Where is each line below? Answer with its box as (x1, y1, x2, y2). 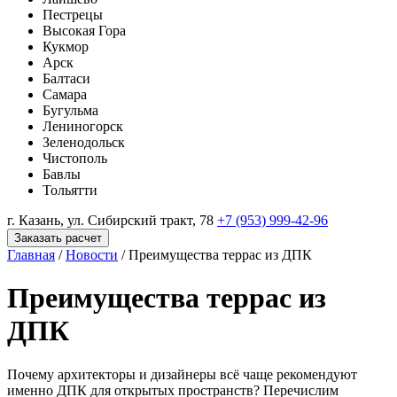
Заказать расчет (14, 231, 102, 245)
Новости (66, 247, 118, 262)
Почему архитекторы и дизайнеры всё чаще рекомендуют (7, 366, 357, 382)
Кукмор (43, 39, 89, 54)
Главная (7, 247, 55, 262)
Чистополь (43, 151, 107, 166)
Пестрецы (43, 7, 103, 22)
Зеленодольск (43, 135, 125, 150)
